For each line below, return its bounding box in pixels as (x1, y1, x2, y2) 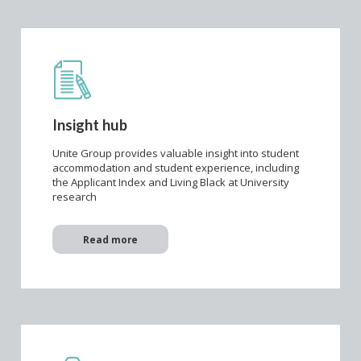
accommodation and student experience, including (52, 160, 299, 176)
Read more (83, 233, 138, 247)
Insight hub (52, 115, 127, 134)
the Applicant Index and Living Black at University (52, 175, 289, 190)
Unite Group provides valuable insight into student (52, 146, 299, 161)
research (52, 189, 97, 205)
